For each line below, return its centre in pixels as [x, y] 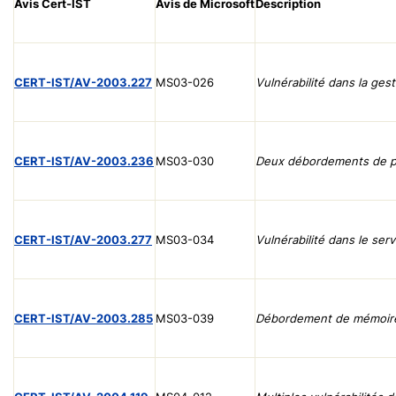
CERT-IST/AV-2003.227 [83, 82]
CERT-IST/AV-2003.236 [84, 160]
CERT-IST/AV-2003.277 [83, 239]
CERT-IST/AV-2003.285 [84, 318]
